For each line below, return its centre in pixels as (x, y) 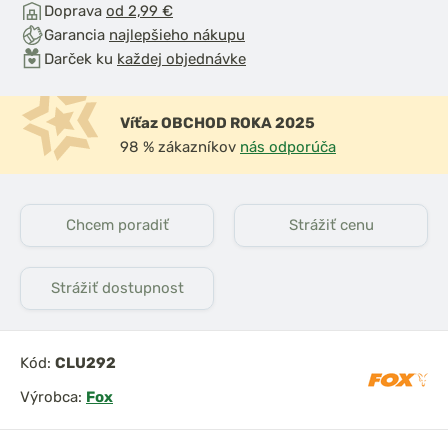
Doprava (75, 11)
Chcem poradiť (117, 225)
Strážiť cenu (331, 225)
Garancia (76, 35)
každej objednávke (181, 59)
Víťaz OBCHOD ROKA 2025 (217, 123)
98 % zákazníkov (180, 147)
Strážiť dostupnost (117, 288)
